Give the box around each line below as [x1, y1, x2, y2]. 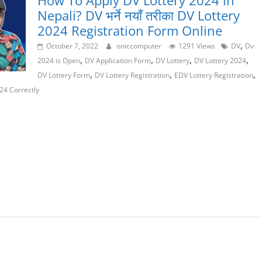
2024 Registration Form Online [37, 22, 222, 40]
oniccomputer [116, 41, 163, 51]
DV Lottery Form [37, 70, 90, 81]
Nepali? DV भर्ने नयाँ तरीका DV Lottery [37, 6, 240, 25]
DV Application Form [85, 56, 151, 66]
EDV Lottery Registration [174, 70, 253, 81]
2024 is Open [37, 56, 80, 66]
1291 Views [178, 41, 215, 51]
